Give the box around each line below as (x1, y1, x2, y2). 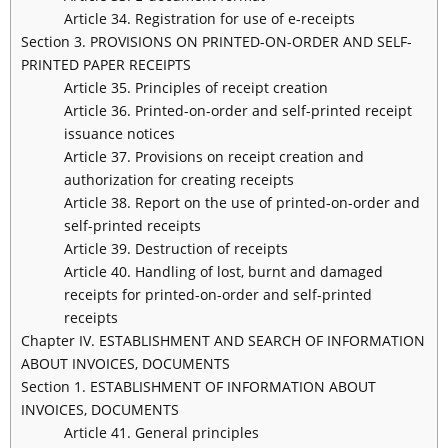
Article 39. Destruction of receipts (63, 239, 288, 259)
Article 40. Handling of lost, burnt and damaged (63, 262, 383, 282)
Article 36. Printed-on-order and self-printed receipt (63, 101, 412, 121)
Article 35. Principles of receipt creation (63, 78, 328, 98)
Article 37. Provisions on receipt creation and (63, 147, 364, 167)
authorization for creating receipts (63, 170, 294, 190)
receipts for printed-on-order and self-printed (63, 285, 372, 305)
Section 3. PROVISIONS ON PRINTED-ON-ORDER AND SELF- (21, 32, 412, 52)
